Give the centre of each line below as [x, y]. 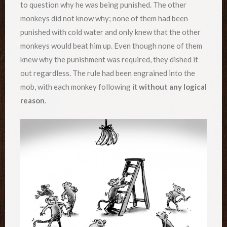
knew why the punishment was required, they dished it [109, 60]
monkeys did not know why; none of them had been [104, 18]
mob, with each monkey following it [80, 87]
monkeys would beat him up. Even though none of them [111, 46]
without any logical [173, 87]
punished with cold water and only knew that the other [110, 32]
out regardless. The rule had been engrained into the [108, 73]
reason [32, 101]
